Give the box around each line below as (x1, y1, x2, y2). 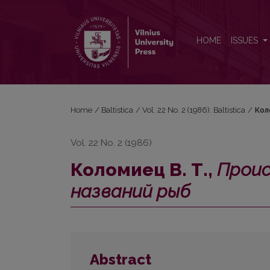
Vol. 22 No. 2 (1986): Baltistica (142, 105, 246, 115)
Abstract (90, 251, 151, 269)
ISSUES (231, 36, 260, 46)
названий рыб (71, 181, 190, 202)
